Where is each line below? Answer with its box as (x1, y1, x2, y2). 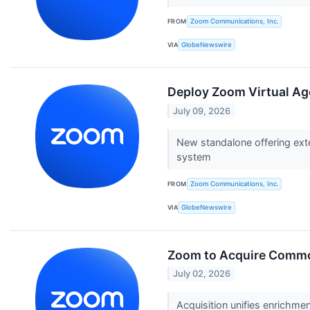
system (176, 151, 214, 163)
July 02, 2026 (173, 268, 231, 279)
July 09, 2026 (173, 105, 231, 116)
